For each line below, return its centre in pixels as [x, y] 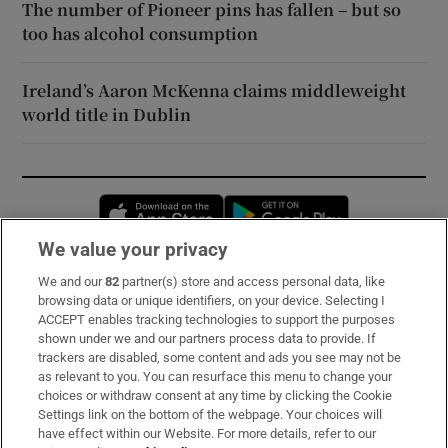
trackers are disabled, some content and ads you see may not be [220, 357]
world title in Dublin [107, 114]
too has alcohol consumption [140, 33]
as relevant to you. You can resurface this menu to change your [215, 376]
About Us [55, 367]
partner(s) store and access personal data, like [252, 281]
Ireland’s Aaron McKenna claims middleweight [214, 90]
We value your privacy [133, 249]
